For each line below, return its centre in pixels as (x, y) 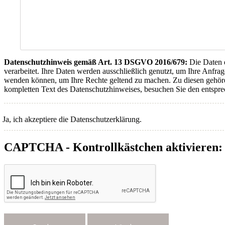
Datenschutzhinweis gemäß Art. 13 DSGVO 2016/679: (96, 62)
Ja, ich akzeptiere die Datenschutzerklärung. (72, 119)
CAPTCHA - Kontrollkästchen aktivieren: (113, 147)
